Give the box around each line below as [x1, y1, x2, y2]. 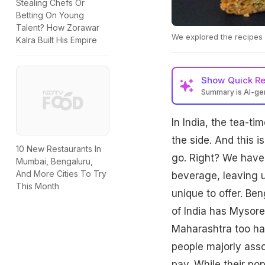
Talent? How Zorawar [16, 22, 99, 33]
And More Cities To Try [16, 169, 106, 179]
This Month [16, 181, 59, 192]
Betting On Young [16, 10, 84, 21]
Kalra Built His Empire [16, 35, 97, 46]
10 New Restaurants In [16, 144, 101, 154]
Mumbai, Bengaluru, [16, 156, 93, 167]
